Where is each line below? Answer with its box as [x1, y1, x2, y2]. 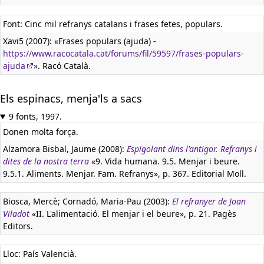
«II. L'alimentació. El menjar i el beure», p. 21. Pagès [29, 208, 236, 219]
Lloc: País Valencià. [3, 248, 77, 259]
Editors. [3, 220, 33, 232]
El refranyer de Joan [172, 196, 246, 207]
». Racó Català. [34, 60, 91, 71]
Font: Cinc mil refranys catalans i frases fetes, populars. [3, 18, 223, 29]
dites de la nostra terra [3, 156, 89, 167]
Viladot [3, 208, 29, 219]
